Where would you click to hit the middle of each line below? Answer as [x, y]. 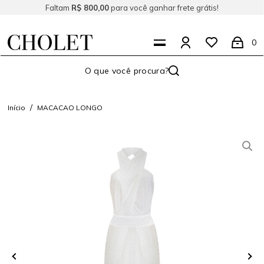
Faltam [58, 7]
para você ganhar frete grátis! [164, 7]
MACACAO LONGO [70, 107]
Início [17, 107]
